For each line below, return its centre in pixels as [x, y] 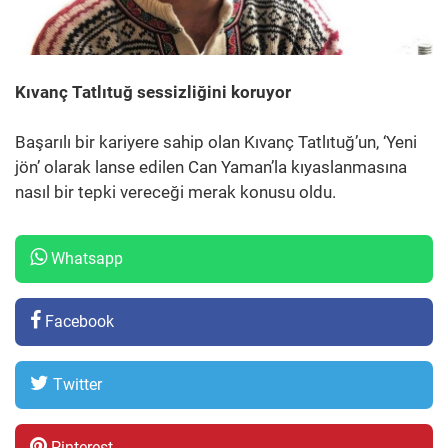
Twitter [75, 384]
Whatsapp [85, 258]
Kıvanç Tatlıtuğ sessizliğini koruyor [153, 92]
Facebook [77, 321]
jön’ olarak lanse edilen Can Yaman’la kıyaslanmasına [211, 167]
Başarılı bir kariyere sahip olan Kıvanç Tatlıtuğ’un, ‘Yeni [216, 142]
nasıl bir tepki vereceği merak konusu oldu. [175, 192]
